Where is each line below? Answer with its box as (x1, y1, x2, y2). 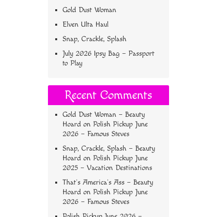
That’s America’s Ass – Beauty (62, 178, 153, 186)
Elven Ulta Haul (62, 20, 108, 29)
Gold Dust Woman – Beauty (62, 110, 145, 119)
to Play (62, 59, 82, 67)
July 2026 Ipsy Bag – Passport (62, 49, 155, 58)
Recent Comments (64, 88, 153, 102)
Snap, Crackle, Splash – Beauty (62, 144, 155, 153)
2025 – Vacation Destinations (62, 164, 152, 172)
